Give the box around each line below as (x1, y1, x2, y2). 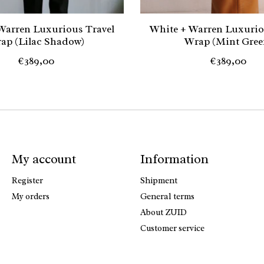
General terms (140, 190, 194, 202)
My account (11, 151, 76, 167)
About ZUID (140, 206, 187, 217)
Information (140, 151, 209, 167)
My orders (11, 190, 49, 202)
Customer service (140, 223, 204, 234)
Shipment (140, 174, 177, 186)
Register (11, 174, 43, 186)
